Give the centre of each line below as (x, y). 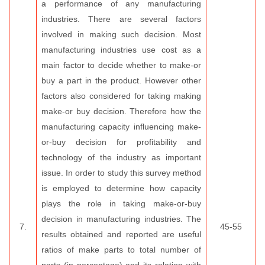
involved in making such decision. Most (121, 34)
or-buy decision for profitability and (121, 142)
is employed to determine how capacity (121, 188)
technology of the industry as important (121, 157)
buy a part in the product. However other (121, 80)
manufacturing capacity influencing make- (121, 127)
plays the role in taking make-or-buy (121, 203)
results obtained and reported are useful (121, 234)
